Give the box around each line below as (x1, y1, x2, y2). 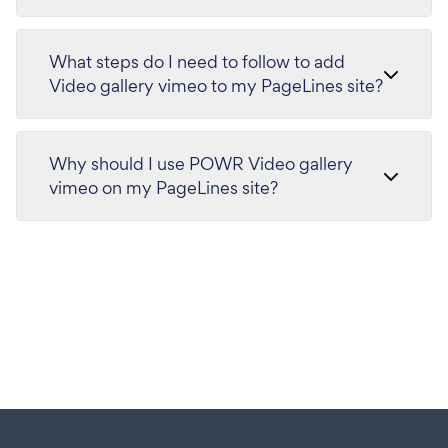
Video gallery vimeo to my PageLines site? (49, 73, 383, 97)
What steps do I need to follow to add (49, 49, 345, 73)
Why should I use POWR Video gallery (49, 151, 353, 175)
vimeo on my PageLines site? (49, 175, 278, 199)
